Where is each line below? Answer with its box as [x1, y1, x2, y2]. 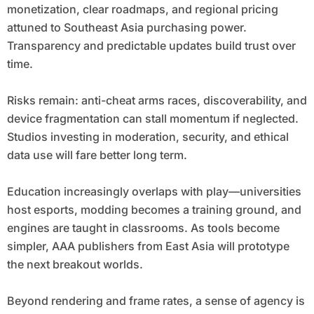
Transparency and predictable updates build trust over [6, 39, 296, 53]
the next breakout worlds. [6, 257, 143, 272]
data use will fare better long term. [6, 148, 187, 163]
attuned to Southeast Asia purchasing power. [6, 20, 247, 35]
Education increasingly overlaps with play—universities [6, 184, 301, 199]
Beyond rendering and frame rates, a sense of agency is [6, 294, 305, 308]
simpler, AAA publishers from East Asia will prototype [6, 239, 289, 254]
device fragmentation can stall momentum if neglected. [6, 111, 299, 126]
